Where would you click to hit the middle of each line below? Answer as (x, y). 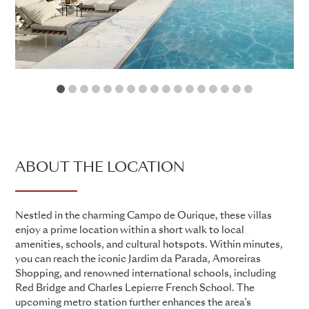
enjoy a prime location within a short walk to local (130, 230)
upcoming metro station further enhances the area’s (133, 302)
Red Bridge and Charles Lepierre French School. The (135, 288)
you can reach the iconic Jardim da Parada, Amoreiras (138, 259)
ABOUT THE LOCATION (100, 168)
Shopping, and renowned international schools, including (146, 273)
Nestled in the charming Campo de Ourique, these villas (143, 216)
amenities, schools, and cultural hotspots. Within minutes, (149, 245)
